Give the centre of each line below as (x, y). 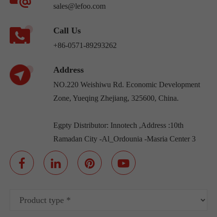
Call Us (67, 31)
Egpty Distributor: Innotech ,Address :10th (118, 125)
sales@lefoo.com (79, 6)
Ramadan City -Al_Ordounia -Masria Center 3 (124, 139)
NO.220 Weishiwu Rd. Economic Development (127, 85)
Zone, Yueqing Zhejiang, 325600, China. (116, 98)
